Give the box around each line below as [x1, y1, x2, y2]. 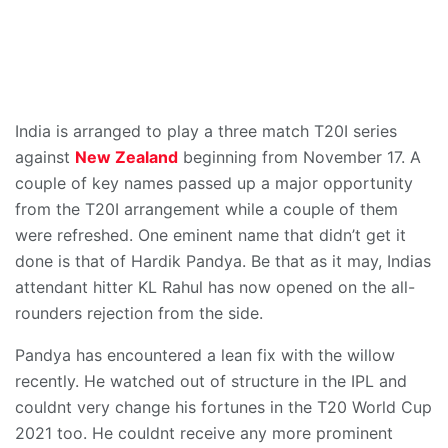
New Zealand [75, 147, 178, 168]
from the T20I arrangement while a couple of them [15, 199, 398, 220]
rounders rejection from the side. [15, 303, 263, 324]
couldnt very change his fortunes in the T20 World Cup [15, 397, 432, 418]
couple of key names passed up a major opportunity [15, 173, 413, 194]
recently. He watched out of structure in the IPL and [15, 371, 407, 392]
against [15, 147, 75, 168]
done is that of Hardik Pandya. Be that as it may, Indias [15, 251, 431, 272]
